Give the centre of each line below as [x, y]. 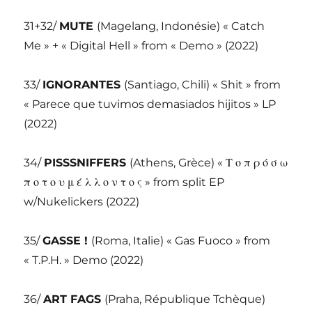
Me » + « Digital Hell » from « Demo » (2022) [141, 46]
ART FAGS [74, 299]
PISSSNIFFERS [87, 163]
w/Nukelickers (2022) [82, 202]
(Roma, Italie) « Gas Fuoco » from [181, 241]
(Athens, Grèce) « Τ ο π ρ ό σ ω [209, 163]
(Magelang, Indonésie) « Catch [181, 26]
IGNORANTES [84, 85]
